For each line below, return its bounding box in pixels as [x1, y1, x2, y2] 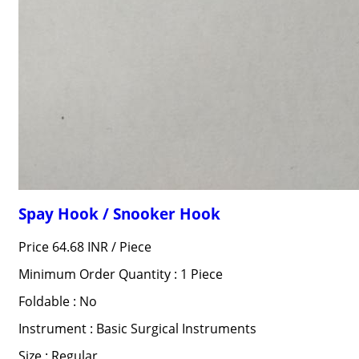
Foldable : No [18, 292, 97, 310]
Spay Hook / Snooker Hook [18, 204, 220, 224]
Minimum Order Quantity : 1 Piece [18, 265, 223, 283]
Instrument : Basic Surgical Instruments [18, 320, 256, 337]
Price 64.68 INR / [18, 238, 119, 256]
